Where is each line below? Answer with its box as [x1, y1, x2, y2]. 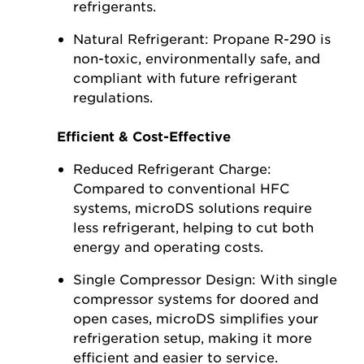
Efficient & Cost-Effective [57, 127, 231, 144]
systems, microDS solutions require [73, 198, 312, 215]
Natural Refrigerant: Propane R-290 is [73, 29, 331, 46]
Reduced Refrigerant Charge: [73, 159, 271, 176]
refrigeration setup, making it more [73, 328, 312, 345]
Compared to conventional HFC [73, 179, 289, 196]
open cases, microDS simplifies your [73, 309, 318, 326]
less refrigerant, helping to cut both [73, 218, 314, 235]
